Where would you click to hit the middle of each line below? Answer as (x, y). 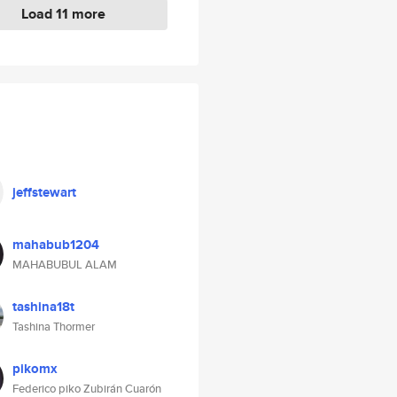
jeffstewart (44, 192)
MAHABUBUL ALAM (65, 265)
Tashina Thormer (54, 327)
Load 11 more (63, 14)
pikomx (35, 369)
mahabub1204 (56, 245)
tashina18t (43, 307)
